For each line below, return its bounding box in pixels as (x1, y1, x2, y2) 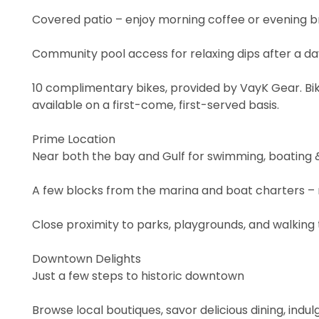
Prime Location (32, 130, 115, 147)
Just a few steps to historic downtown (32, 267, 244, 284)
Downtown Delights (32, 250, 141, 267)
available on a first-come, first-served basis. (32, 96, 279, 113)
